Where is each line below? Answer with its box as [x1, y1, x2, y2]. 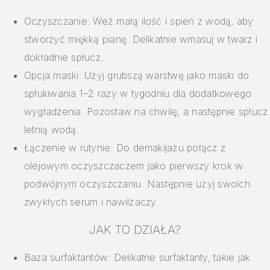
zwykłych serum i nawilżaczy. [24, 196, 159, 209]
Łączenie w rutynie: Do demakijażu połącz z [24, 142, 226, 154]
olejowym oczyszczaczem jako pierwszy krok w [24, 160, 243, 172]
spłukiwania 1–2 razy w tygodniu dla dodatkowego [24, 87, 252, 100]
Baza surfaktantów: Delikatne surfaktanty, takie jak [24, 251, 251, 264]
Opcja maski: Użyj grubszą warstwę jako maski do [24, 69, 250, 82]
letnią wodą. [24, 124, 79, 136]
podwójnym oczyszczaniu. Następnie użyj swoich [24, 178, 250, 190]
